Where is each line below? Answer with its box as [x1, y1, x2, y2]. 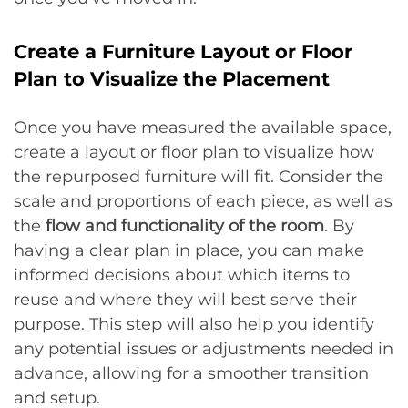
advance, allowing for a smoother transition [14, 363, 369, 383]
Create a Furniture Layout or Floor [14, 40, 352, 63]
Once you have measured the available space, [14, 117, 392, 138]
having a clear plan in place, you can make [14, 240, 364, 260]
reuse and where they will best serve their [14, 290, 357, 310]
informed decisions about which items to [14, 265, 350, 285]
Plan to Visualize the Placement [14, 67, 330, 90]
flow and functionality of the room [46, 216, 324, 236]
